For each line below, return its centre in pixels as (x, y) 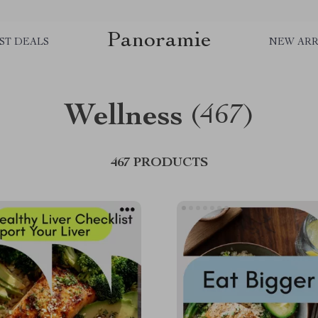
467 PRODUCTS (159, 163)
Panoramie (159, 41)
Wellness (123, 118)
